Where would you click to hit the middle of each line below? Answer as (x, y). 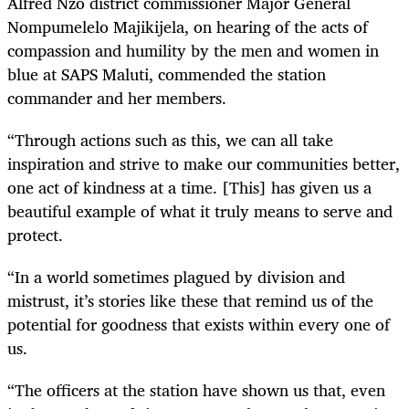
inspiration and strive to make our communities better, (204, 163)
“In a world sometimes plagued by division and (176, 277)
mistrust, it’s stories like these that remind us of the (190, 301)
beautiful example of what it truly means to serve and (200, 210)
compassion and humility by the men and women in (193, 50)
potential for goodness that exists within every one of (199, 325)
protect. (35, 234)
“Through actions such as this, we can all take (170, 139)
